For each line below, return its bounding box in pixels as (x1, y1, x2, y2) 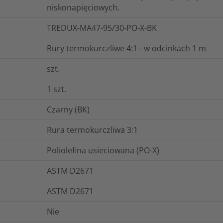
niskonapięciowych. (47, 1, 119, 13)
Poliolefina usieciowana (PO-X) (47, 144, 159, 156)
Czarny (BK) (47, 104, 90, 115)
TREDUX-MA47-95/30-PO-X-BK (47, 22, 157, 33)
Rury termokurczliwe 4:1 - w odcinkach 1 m (47, 42, 206, 54)
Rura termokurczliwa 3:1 (47, 124, 138, 135)
